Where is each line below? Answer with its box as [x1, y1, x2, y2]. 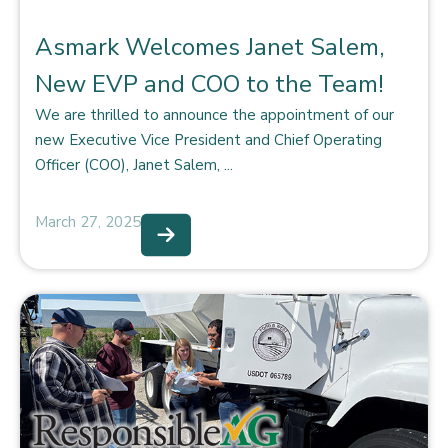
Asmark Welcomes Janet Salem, [35, 31, 384, 63]
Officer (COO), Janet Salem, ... [35, 155, 233, 175]
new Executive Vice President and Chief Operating [35, 130, 382, 150]
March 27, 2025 [35, 212, 141, 232]
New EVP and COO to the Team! [35, 68, 384, 100]
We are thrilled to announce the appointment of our [35, 105, 394, 125]
